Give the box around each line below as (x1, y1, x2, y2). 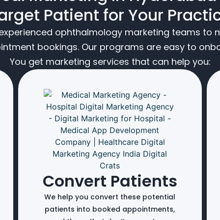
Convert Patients (42, 169, 177, 192)
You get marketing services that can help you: (9, 55, 211, 68)
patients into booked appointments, (45, 204, 175, 214)
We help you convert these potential (44, 192, 176, 202)
